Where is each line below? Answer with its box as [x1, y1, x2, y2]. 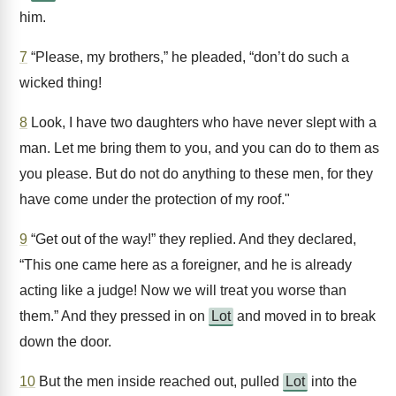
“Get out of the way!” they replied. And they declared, [27, 232, 356, 247]
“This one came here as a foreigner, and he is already [19, 257, 352, 272]
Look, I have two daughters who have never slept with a [27, 115, 377, 130]
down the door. [19, 334, 111, 349]
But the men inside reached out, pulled [35, 374, 283, 389]
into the [308, 374, 357, 389]
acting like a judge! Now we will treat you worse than [19, 283, 346, 298]
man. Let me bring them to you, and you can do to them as [19, 141, 379, 156]
